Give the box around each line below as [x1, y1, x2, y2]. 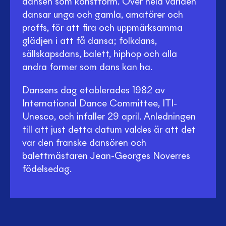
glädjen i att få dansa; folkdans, [22, 36, 157, 46]
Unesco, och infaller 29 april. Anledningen [22, 112, 196, 122]
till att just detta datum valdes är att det [22, 125, 196, 135]
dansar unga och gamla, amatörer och [22, 10, 183, 20]
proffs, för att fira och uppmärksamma [22, 23, 183, 33]
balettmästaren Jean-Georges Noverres [22, 151, 190, 161]
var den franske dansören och [22, 138, 146, 148]
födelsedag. [22, 164, 72, 175]
